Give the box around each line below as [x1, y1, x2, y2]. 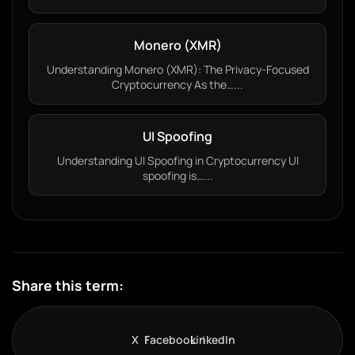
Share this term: [12, 276, 124, 295]
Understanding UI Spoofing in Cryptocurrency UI [56, 153, 299, 168]
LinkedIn [189, 332, 235, 347]
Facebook [143, 332, 196, 347]
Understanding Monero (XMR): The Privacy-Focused [46, 62, 309, 77]
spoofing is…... [142, 168, 213, 183]
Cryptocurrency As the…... [112, 77, 243, 92]
